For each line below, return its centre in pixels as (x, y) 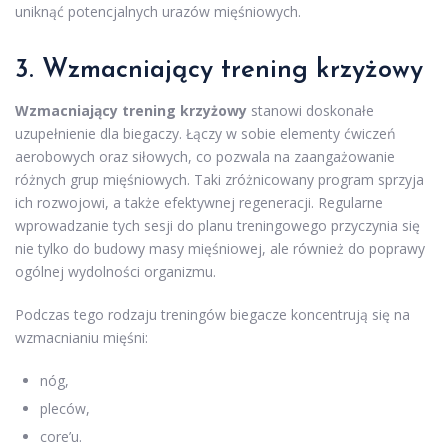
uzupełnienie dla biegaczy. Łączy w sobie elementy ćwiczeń (205, 133)
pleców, (65, 408)
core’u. (61, 436)
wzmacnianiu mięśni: (81, 337)
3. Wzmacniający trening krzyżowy (219, 70)
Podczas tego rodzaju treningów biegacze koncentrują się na (212, 314)
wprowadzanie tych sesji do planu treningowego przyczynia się (217, 225)
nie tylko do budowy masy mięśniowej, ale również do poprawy (220, 248)
